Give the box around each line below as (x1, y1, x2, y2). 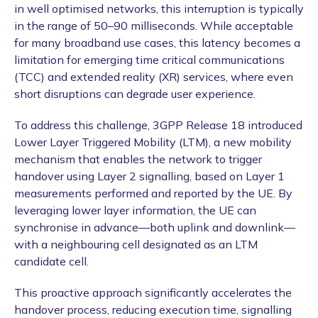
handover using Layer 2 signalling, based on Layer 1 (14, 169, 285, 184)
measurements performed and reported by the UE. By (14, 186, 292, 201)
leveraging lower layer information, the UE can (14, 203, 256, 218)
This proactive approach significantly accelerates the (14, 285, 292, 300)
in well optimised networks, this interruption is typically (14, 1, 304, 16)
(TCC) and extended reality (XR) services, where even (14, 70, 293, 84)
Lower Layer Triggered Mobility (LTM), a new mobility (14, 135, 292, 150)
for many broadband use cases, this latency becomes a (14, 35, 300, 50)
